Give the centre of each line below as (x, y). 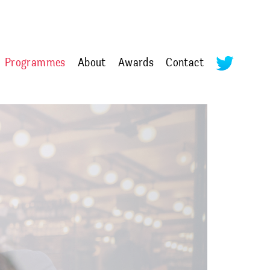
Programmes (35, 63)
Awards (136, 63)
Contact (185, 63)
